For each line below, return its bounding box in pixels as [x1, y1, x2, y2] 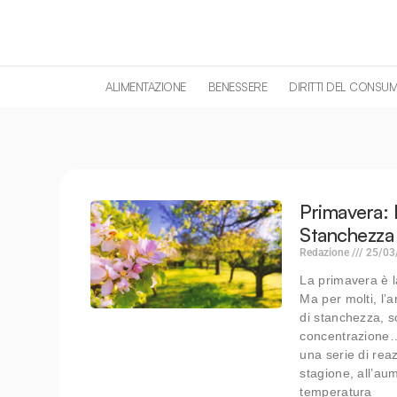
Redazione [300, 245, 353, 259]
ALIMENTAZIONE [105, 79, 186, 94]
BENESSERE [207, 79, 268, 94]
